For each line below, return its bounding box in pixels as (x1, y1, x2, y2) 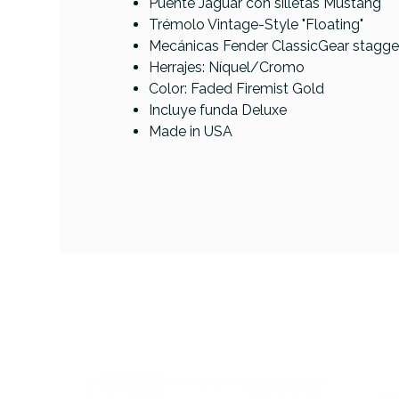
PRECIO (163, 28, 216, 46)
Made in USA (149, 123, 233, 141)
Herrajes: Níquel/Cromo (149, 59, 305, 77)
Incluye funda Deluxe (149, 102, 288, 119)
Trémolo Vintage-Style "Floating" (149, 16, 364, 34)
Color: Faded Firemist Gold (149, 80, 325, 98)
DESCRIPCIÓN (163, 78, 244, 94)
